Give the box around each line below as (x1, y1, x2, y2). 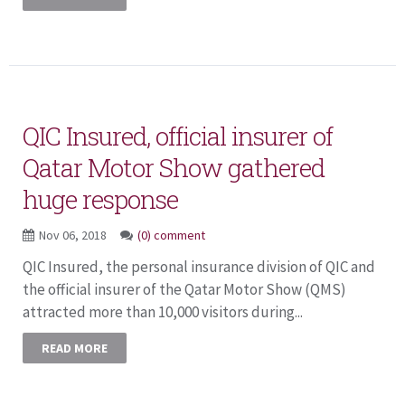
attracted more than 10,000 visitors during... (23, 301, 303, 322)
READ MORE (42, 339, 108, 356)
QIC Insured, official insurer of (23, 118, 333, 153)
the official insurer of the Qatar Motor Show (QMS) (23, 278, 346, 299)
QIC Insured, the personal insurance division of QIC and (23, 256, 375, 277)
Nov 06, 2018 (39, 226, 109, 243)
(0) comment (137, 226, 205, 243)
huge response (23, 182, 178, 216)
